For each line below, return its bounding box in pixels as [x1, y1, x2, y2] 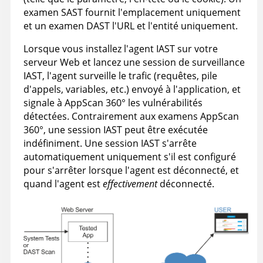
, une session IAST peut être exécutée [43, 123, 208, 137]
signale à [23, 96, 65, 110]
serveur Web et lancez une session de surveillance [23, 56, 245, 69]
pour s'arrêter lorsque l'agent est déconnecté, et [23, 164, 239, 177]
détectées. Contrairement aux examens [23, 110, 200, 123]
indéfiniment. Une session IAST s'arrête [23, 137, 197, 150]
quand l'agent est [23, 177, 103, 191]
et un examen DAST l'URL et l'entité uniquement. [23, 19, 238, 33]
